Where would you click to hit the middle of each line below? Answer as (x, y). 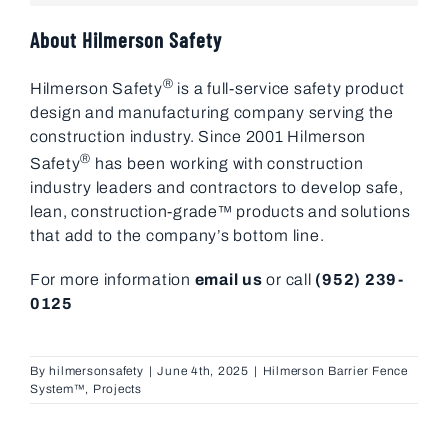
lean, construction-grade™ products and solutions (220, 212)
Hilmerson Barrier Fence (335, 371)
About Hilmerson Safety (125, 39)
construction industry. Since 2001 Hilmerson (198, 136)
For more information (112, 280)
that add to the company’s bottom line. (177, 236)
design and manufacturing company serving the (211, 112)
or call (289, 280)
